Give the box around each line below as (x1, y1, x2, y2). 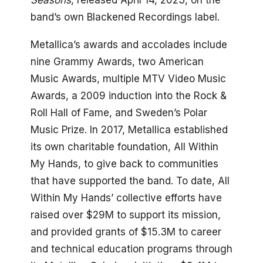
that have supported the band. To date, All (31, 174, 230, 187)
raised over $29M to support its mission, (31, 208, 221, 221)
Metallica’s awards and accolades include (31, 38, 227, 50)
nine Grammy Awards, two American (31, 55, 204, 68)
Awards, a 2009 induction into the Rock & (31, 89, 227, 102)
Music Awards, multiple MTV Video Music (31, 72, 226, 85)
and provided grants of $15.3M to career (31, 225, 221, 238)
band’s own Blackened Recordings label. (31, 11, 220, 23)
